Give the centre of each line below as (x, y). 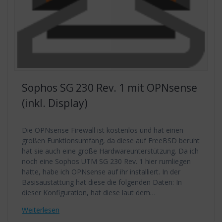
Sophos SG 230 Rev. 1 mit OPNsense (110, 88)
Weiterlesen (41, 210)
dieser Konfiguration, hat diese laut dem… (89, 193)
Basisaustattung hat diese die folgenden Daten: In (102, 182)
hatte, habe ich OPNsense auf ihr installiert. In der (101, 172)
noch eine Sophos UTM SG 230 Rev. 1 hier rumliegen (106, 162)
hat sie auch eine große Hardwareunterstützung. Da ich (110, 151)
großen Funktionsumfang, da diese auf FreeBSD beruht (111, 141)
